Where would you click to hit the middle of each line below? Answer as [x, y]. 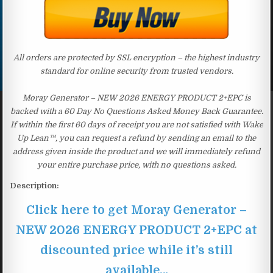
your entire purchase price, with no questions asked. [136, 165]
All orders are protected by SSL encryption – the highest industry [136, 57]
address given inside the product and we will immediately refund [136, 151]
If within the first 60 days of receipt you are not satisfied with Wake [136, 124]
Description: [35, 185]
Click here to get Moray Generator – [136, 210]
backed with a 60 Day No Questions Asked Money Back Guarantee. [136, 111]
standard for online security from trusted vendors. [136, 71]
